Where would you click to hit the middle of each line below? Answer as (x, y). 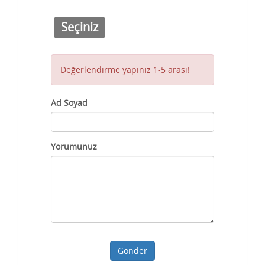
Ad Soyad (69, 103)
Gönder (132, 251)
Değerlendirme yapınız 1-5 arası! (125, 70)
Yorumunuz (74, 147)
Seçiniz (79, 27)
